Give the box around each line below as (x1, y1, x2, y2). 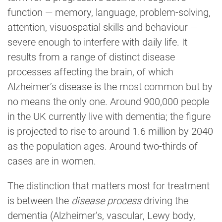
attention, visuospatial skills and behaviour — (7, 21, 198, 34)
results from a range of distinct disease (7, 51, 175, 63)
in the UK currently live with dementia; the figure (7, 111, 211, 123)
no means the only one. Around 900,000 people (7, 96, 209, 108)
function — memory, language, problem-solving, (7, 6, 211, 19)
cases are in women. (7, 155, 96, 167)
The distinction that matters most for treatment (7, 180, 210, 192)
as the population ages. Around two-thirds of (7, 140, 198, 153)
